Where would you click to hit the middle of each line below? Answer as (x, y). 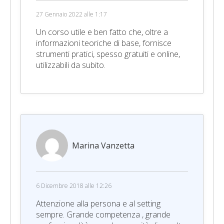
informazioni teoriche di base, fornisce (104, 43)
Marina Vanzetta (103, 145)
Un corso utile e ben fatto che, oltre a (102, 32)
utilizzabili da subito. (71, 65)
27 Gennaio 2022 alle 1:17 (71, 14)
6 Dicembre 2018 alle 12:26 (74, 185)
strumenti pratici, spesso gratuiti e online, (108, 54)
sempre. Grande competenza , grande (103, 214)
